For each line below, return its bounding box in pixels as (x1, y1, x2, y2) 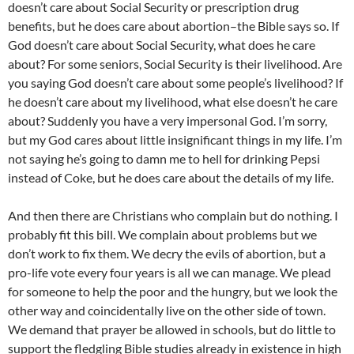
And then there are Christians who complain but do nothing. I (8, 208, 338, 223)
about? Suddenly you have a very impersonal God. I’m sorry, (8, 113, 327, 128)
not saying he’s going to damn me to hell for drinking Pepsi (8, 151, 320, 166)
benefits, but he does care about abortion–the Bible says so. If (8, 18, 339, 33)
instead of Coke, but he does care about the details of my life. (8, 170, 333, 185)
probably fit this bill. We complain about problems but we (8, 227, 317, 242)
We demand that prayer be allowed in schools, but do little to (8, 322, 336, 337)
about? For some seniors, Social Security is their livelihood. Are (8, 56, 342, 71)
